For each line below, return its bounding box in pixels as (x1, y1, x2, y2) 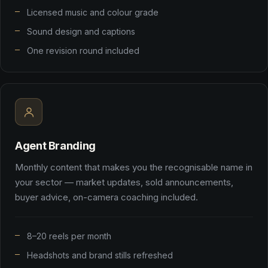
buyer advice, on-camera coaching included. (15, 191, 198, 203)
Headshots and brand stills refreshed (27, 250, 173, 260)
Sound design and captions (27, 26, 135, 36)
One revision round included (27, 45, 139, 56)
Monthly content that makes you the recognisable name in (15, 162, 252, 173)
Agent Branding (15, 139, 96, 152)
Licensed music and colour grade (27, 7, 159, 17)
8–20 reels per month (27, 231, 111, 241)
